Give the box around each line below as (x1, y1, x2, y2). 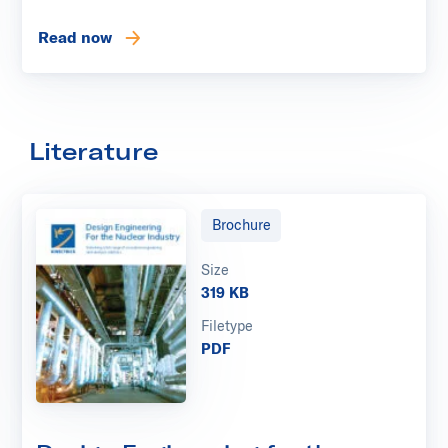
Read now (37, 26, 112, 47)
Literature (28, 136, 158, 167)
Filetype (200, 317, 253, 336)
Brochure (211, 215, 271, 234)
